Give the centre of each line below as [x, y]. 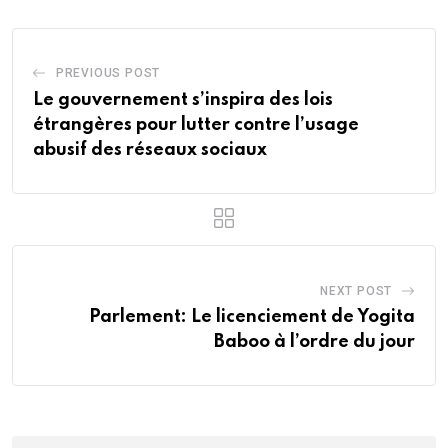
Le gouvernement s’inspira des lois [183, 99]
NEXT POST [356, 290]
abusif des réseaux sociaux [150, 149]
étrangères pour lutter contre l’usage [196, 124]
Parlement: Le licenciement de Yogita [252, 316]
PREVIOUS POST [108, 72]
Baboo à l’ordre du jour [314, 341]
